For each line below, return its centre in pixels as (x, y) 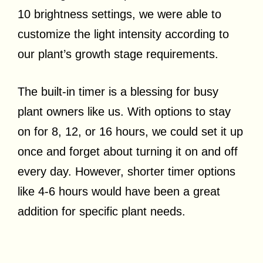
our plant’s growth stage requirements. (118, 54)
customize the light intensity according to (123, 34)
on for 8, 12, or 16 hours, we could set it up (130, 132)
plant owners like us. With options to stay (124, 112)
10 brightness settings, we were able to (119, 14)
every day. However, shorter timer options (127, 172)
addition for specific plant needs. (102, 212)
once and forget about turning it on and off (128, 152)
